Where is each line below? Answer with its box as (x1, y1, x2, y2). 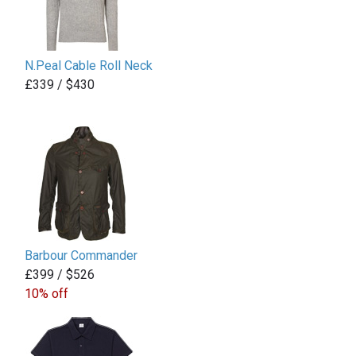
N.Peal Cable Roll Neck (25, 58, 153, 74)
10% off (25, 286, 68, 302)
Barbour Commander (25, 248, 137, 264)
